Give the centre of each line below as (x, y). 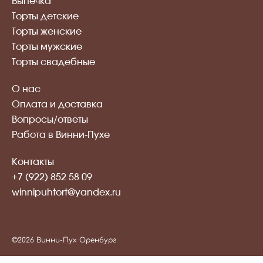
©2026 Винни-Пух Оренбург (64, 240)
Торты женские (47, 32)
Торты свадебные (53, 63)
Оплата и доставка (57, 105)
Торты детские (45, 17)
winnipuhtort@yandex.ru (66, 193)
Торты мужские (47, 47)
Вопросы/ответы (50, 120)
